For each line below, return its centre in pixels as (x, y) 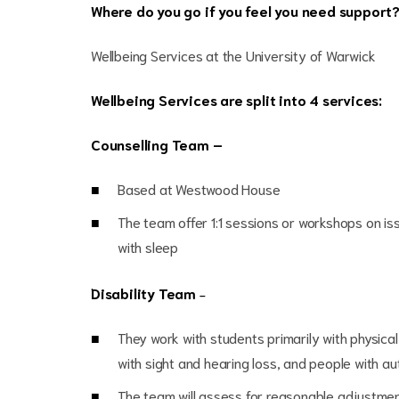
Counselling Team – (157, 144)
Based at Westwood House (199, 188)
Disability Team (145, 293)
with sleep (150, 246)
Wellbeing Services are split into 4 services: (236, 99)
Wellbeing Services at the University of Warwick (233, 55)
